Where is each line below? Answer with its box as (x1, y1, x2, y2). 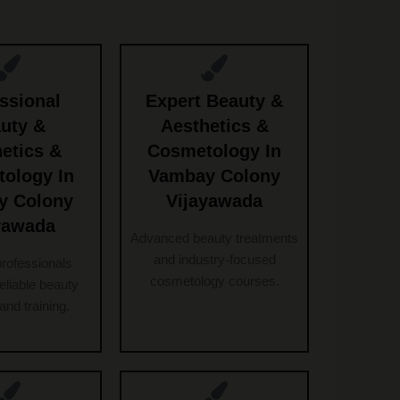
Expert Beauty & (146, 91, 283, 112)
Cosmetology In (147, 141, 281, 162)
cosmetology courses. (149, 273, 279, 289)
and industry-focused (153, 252, 276, 268)
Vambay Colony (148, 166, 280, 187)
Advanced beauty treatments (130, 230, 298, 246)
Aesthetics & (160, 116, 269, 137)
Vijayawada (166, 191, 262, 212)
